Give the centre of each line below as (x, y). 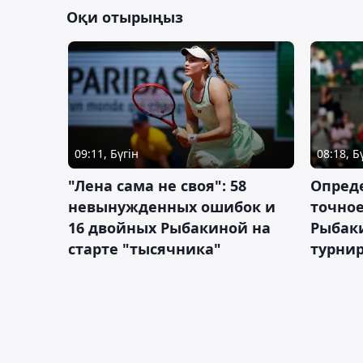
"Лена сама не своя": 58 (157, 185)
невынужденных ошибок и (172, 206)
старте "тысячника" (145, 248)
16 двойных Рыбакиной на (169, 227)
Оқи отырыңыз (125, 17)
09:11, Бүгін (107, 153)
